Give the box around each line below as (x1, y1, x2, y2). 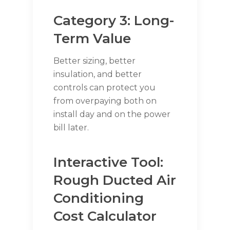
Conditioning (53, 190, 144, 207)
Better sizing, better (53, 56, 136, 66)
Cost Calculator (53, 208, 157, 225)
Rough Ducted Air (53, 172, 176, 189)
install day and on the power (53, 109, 170, 120)
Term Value (53, 30, 131, 47)
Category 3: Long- (53, 12, 174, 29)
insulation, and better (53, 69, 142, 80)
